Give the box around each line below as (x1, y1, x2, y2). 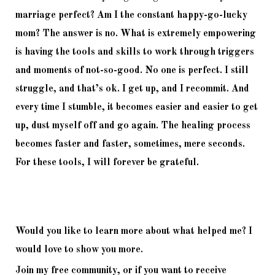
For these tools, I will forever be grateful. (15, 157, 201, 168)
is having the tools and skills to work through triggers (15, 47, 254, 57)
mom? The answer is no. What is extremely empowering (15, 28, 256, 39)
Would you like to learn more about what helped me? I (15, 226, 252, 236)
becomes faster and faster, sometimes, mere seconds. (15, 139, 245, 149)
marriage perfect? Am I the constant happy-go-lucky (15, 10, 247, 20)
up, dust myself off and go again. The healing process (15, 120, 250, 131)
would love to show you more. (15, 244, 145, 255)
